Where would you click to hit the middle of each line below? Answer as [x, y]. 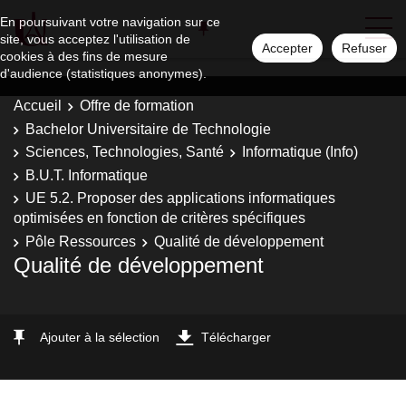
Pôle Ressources [81, 241]
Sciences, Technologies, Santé [125, 152]
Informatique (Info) [300, 152]
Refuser [364, 48]
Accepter [287, 48]
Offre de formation [137, 106]
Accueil [38, 106]
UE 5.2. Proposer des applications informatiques [180, 198]
